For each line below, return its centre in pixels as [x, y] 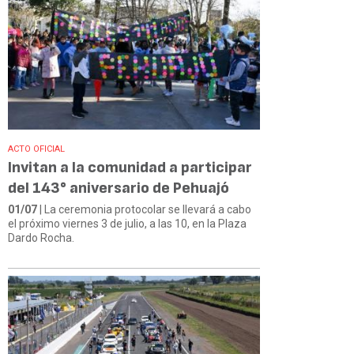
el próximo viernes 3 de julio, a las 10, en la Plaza [127, 223]
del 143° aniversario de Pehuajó [119, 188]
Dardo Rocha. [41, 237]
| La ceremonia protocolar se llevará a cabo [144, 209]
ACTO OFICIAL [36, 149]
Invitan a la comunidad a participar [130, 167]
